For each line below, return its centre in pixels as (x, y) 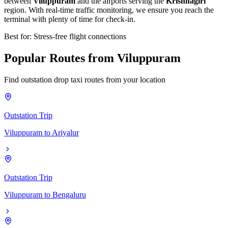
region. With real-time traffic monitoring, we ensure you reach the (109, 10)
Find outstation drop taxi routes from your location (85, 79)
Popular (27, 58)
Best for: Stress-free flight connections (65, 36)
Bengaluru (69, 194)
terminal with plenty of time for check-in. (70, 19)
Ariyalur (65, 132)
